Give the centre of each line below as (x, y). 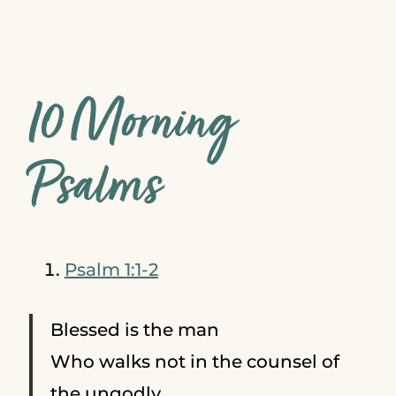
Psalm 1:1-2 (111, 269)
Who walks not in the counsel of (194, 361)
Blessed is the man (134, 329)
